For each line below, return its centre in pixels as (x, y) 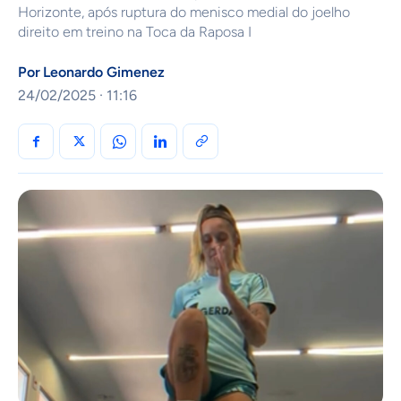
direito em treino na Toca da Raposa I (135, 32)
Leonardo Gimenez (104, 73)
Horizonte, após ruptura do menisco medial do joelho (184, 13)
